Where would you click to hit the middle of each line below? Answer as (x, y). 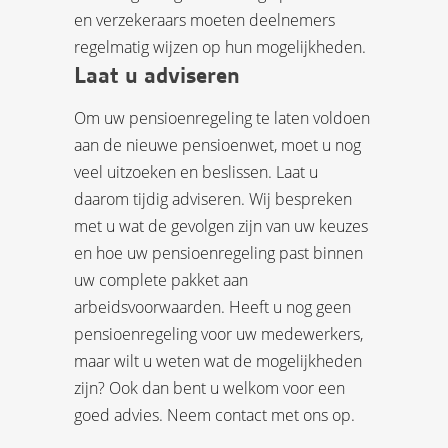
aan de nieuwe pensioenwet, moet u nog (217, 144)
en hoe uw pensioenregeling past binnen (218, 252)
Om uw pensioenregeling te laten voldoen (222, 117)
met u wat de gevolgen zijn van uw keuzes (221, 225)
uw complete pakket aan (161, 279)
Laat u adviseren (157, 75)
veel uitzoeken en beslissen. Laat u (196, 171)
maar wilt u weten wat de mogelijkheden (218, 360)
